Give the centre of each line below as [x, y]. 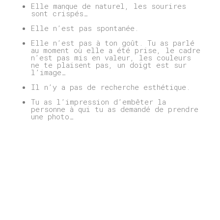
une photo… [52, 117]
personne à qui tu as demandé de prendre [114, 109]
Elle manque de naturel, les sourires [108, 6]
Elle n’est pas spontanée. [84, 28]
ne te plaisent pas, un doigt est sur [109, 65]
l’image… [48, 72]
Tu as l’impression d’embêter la [98, 102]
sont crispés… [59, 14]
